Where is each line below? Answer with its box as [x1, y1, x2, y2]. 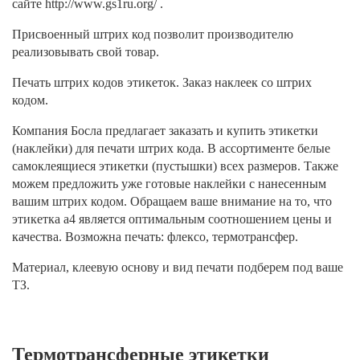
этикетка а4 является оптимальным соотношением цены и [12, 212, 332, 227]
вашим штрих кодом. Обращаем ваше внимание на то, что [12, 194, 332, 209]
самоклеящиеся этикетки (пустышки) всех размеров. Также [12, 159, 338, 174]
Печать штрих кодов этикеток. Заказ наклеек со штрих [12, 76, 312, 90]
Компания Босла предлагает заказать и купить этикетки [12, 124, 318, 138]
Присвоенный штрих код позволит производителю [12, 27, 293, 42]
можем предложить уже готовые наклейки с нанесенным [12, 177, 326, 191]
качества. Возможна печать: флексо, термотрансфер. [12, 230, 298, 244]
